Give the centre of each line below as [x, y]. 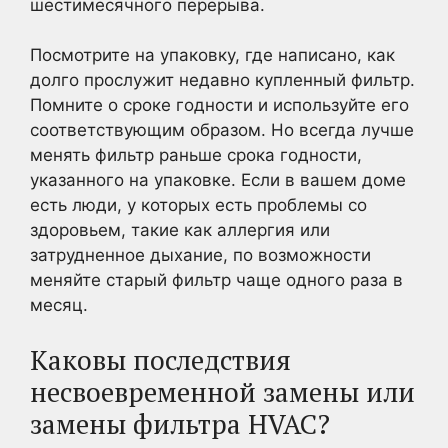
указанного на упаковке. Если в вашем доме [218, 180]
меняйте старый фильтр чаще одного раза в [216, 280]
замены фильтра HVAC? [180, 423]
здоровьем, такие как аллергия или [180, 230]
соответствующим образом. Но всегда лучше [222, 130]
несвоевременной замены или [222, 391]
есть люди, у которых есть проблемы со [198, 205]
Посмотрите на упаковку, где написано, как [212, 55]
